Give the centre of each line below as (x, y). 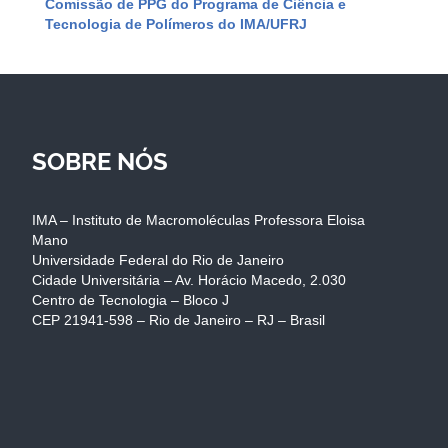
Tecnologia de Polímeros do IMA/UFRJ (176, 23)
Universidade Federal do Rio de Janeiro (158, 259)
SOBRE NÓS (100, 161)
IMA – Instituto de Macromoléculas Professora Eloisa (198, 219)
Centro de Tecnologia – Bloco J (130, 299)
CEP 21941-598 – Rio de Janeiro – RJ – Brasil (178, 319)
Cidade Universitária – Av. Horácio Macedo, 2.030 (189, 279)
